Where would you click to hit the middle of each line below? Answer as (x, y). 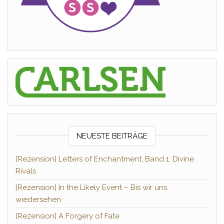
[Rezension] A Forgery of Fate (67, 216)
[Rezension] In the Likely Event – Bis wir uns (91, 188)
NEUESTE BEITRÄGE (112, 136)
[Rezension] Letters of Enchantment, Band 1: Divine (105, 159)
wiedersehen (38, 200)
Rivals (26, 171)
